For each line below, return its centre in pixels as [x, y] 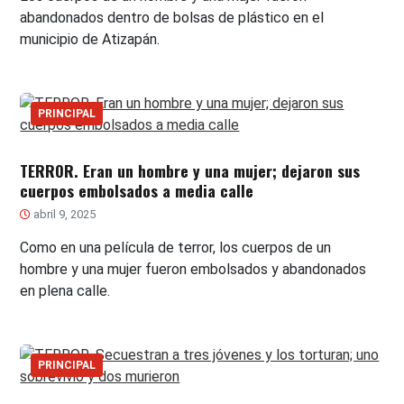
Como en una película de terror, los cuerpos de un [176, 247]
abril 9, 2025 [64, 214]
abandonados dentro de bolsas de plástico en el [172, 17]
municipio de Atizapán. [90, 39]
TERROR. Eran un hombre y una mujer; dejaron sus [190, 170]
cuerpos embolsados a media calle [137, 190]
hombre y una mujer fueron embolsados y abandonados [193, 269]
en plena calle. [65, 290]
